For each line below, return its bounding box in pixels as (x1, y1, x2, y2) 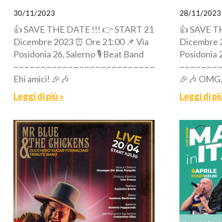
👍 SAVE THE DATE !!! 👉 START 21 (13, 23, 154, 35)
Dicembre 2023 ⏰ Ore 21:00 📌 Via (13, 36, 149, 47)
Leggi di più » (13, 90, 64, 102)
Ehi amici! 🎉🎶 (13, 73, 69, 84)
